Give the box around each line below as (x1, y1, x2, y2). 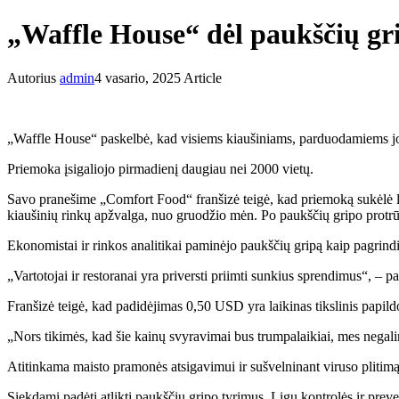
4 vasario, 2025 (94, 69, 181, 85)
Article (181, 69, 222, 85)
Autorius (7, 69, 60, 85)
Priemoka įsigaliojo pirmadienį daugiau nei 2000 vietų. (7, 160, 313, 176)
